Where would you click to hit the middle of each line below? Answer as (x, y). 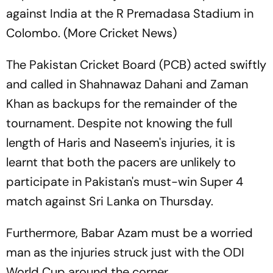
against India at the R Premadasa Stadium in (130, 13)
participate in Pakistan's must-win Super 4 (125, 182)
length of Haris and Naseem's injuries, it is (121, 143)
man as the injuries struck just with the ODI (125, 252)
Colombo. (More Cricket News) (91, 33)
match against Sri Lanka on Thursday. (110, 201)
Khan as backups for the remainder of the (122, 104)
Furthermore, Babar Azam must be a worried (129, 233)
